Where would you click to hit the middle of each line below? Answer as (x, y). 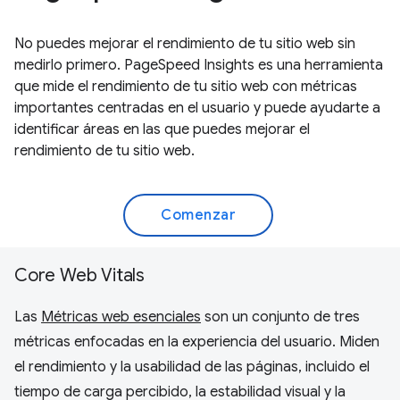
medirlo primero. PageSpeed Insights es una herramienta (199, 65)
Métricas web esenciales (121, 317)
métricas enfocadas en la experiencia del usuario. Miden (197, 342)
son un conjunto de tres (280, 317)
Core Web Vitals (79, 275)
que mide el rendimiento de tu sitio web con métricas (186, 86)
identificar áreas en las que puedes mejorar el (162, 129)
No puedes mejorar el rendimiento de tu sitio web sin (185, 43)
